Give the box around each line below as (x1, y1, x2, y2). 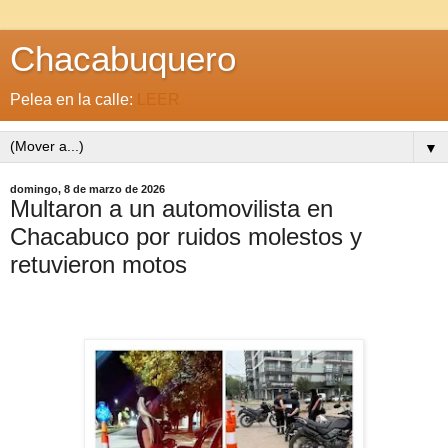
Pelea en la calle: (10, 91, 137, 108)
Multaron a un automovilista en (10, 195, 333, 222)
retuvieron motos (10, 251, 187, 278)
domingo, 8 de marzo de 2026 (10, 183, 165, 195)
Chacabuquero (10, 40, 236, 78)
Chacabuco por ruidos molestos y (10, 223, 362, 250)
